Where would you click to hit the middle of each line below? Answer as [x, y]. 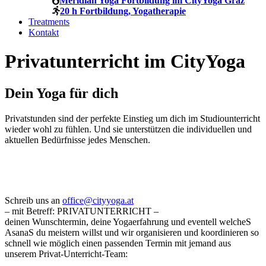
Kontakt [44, 32]
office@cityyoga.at [98, 200]
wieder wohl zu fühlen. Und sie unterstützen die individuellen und [128, 129]
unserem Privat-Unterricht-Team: [66, 254]
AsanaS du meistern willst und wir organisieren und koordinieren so [132, 232]
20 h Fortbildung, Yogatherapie [123, 11]
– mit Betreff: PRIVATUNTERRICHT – [82, 211]
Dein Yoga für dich [61, 93]
